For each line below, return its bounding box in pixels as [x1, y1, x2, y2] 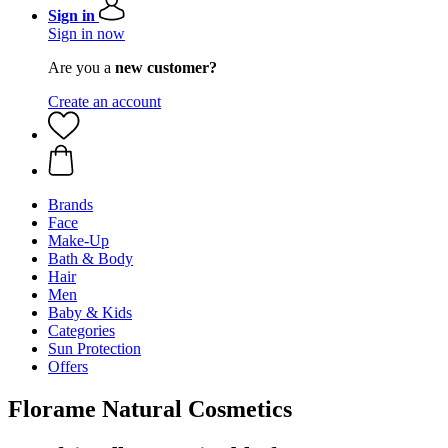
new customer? [115, 59, 217, 76]
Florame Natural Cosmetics [8, 395, 292, 422]
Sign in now [48, 25, 125, 42]
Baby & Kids [48, 304, 132, 321]
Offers [48, 358, 88, 375]
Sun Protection [48, 340, 141, 357]
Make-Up [48, 232, 109, 249]
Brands [48, 196, 93, 213]
